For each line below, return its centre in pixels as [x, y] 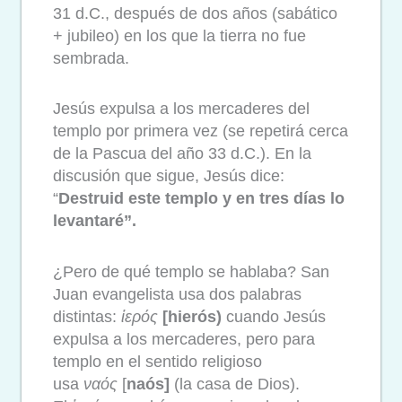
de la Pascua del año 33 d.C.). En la [182, 154]
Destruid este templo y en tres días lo [201, 199]
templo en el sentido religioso [157, 361]
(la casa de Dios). [235, 384]
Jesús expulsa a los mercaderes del [181, 109]
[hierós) [192, 316]
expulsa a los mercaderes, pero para [184, 339]
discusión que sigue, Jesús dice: [169, 176]
